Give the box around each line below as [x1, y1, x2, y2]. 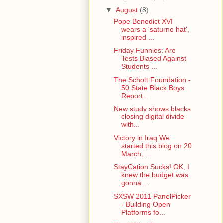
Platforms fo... [121, 208, 165, 216]
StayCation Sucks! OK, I [113, 163, 189, 171]
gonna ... [121, 179, 149, 187]
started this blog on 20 [121, 141, 192, 150]
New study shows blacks [113, 105, 191, 113]
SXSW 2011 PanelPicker [113, 192, 191, 200]
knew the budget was [121, 171, 188, 179]
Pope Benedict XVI [113, 17, 173, 25]
